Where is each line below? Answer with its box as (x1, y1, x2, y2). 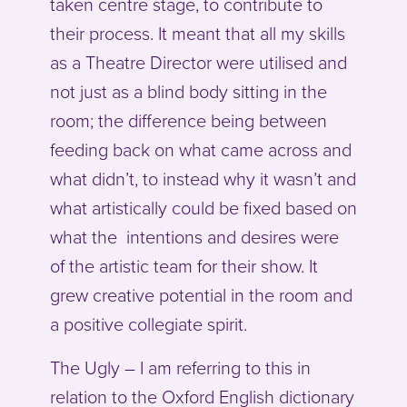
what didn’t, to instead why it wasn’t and (50, 169, 356, 192)
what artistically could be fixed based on (50, 198, 357, 221)
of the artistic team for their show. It (50, 256, 318, 279)
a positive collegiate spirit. (50, 314, 247, 337)
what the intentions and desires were (50, 227, 339, 250)
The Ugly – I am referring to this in (50, 358, 311, 381)
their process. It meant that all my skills (50, 24, 345, 46)
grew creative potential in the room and (50, 285, 352, 308)
